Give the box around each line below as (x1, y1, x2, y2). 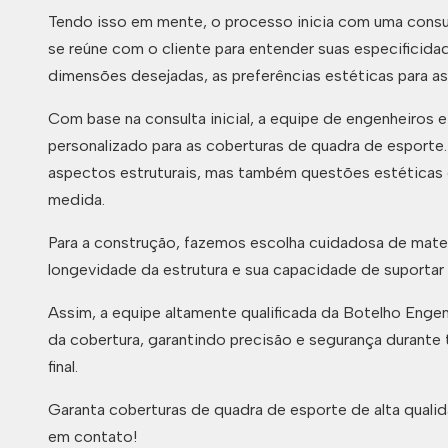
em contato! (48, 427, 137, 446)
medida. (48, 190, 105, 209)
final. (48, 357, 78, 376)
